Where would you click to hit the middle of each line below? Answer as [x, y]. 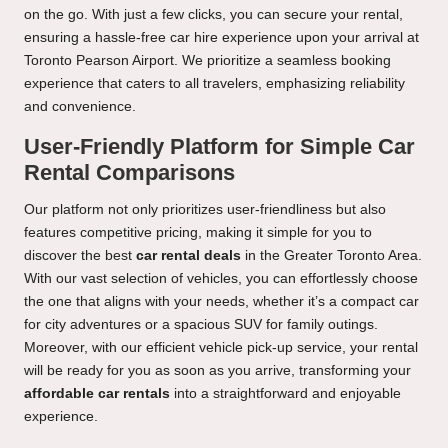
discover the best [80, 256]
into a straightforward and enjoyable [285, 394]
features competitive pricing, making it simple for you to [198, 233]
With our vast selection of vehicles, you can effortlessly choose [221, 279]
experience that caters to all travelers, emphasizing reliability [214, 84]
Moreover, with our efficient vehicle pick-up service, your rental [221, 348]
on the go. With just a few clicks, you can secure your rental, [213, 15]
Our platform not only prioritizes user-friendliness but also [205, 210]
